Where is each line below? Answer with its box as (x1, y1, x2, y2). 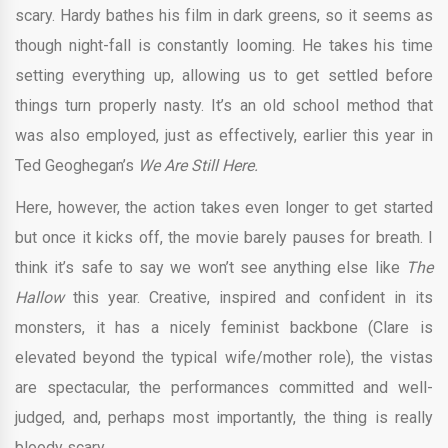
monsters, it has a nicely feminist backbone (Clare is (15, 318, 433, 338)
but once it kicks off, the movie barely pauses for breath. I (15, 228, 433, 248)
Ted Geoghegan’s (15, 156, 138, 176)
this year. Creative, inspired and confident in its (73, 288, 433, 308)
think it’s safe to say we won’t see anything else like (15, 258, 406, 278)
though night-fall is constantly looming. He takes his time (15, 36, 433, 56)
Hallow (15, 288, 73, 308)
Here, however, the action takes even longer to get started (15, 198, 433, 218)
